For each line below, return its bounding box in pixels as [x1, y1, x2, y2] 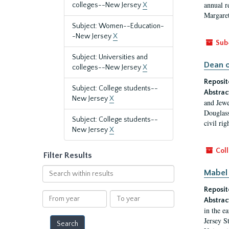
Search [41, 166, 64, 174]
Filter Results [43, 151, 92, 160]
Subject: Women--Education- [72, 22, 164, 30]
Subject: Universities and [72, 53, 148, 61]
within [41, 176, 63, 184]
